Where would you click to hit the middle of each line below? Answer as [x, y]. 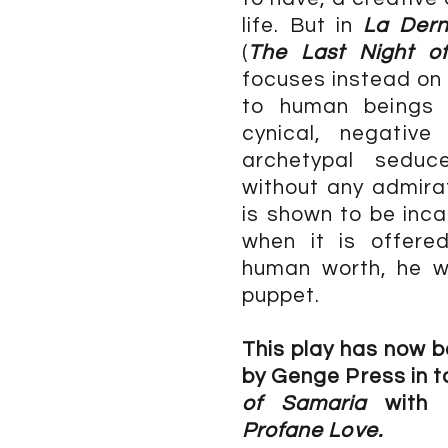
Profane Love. [312, 430]
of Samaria [304, 403]
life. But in [303, 25]
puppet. [281, 295]
